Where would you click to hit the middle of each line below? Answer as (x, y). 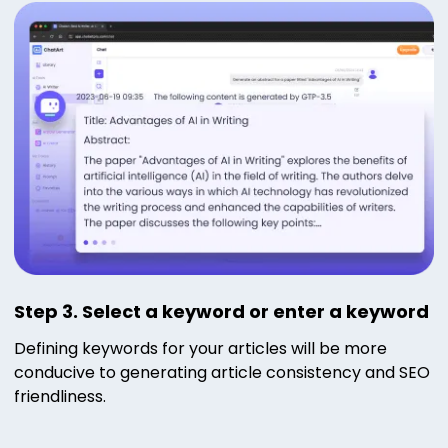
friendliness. (60, 396)
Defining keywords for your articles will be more (200, 348)
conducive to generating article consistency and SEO (222, 372)
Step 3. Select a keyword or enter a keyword (221, 311)
